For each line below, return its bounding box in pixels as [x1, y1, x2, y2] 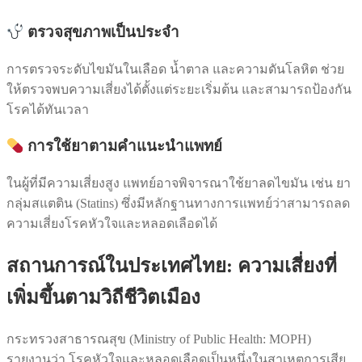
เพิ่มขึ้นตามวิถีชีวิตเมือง [6, 287, 200, 309]
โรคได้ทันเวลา [6, 102, 89, 116]
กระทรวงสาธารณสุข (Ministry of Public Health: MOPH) [6, 331, 311, 346]
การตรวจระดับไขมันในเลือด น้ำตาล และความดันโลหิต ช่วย [6, 61, 344, 76]
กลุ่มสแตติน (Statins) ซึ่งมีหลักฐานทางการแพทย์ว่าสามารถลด [6, 196, 350, 211]
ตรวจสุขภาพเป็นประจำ [23, 23, 180, 40]
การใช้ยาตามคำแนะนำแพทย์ [23, 137, 223, 155]
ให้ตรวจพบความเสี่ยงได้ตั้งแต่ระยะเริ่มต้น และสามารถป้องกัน [6, 82, 351, 96]
